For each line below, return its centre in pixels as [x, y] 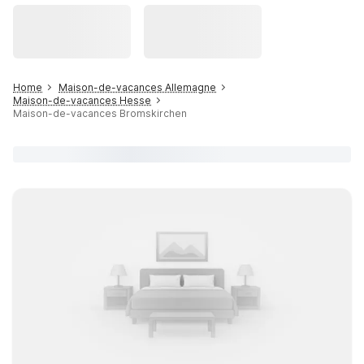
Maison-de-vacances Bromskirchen [100, 113]
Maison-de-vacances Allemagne [137, 87]
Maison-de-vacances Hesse [82, 100]
